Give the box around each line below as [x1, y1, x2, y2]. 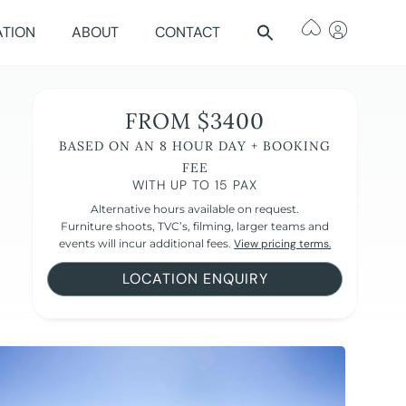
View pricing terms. [234, 237, 332, 252]
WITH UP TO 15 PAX [132, 177, 258, 194]
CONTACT [155, 23, 221, 42]
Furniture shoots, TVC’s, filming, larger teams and [61, 219, 330, 234]
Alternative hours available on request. [91, 202, 300, 217]
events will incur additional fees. [59, 237, 235, 251]
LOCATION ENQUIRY [121, 269, 268, 289]
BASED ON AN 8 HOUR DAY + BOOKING [59, 138, 332, 155]
